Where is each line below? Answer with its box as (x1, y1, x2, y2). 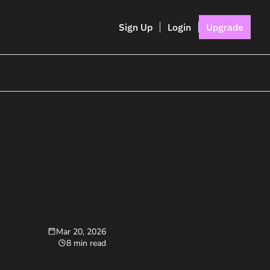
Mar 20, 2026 (56, 226, 106, 237)
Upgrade (206, 21, 243, 33)
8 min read (66, 237, 106, 249)
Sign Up (118, 21, 152, 33)
